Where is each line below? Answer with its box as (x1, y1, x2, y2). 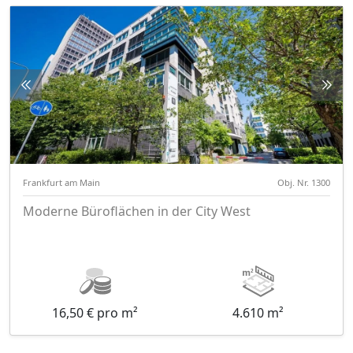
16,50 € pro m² (52, 304, 138, 322)
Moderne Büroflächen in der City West (23, 203, 251, 221)
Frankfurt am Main (23, 176, 100, 189)
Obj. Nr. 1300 (277, 176, 330, 189)
